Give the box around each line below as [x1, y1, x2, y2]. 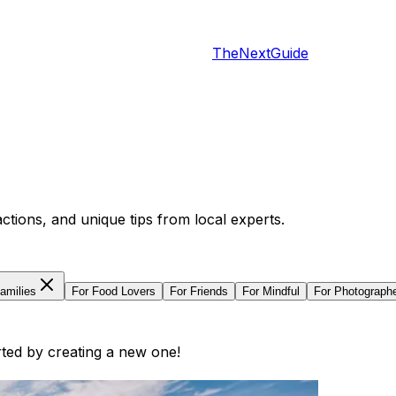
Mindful [263, 284, 300, 298]
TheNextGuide [212, 44, 308, 62]
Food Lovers [92, 284, 156, 298]
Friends [190, 284, 228, 298]
